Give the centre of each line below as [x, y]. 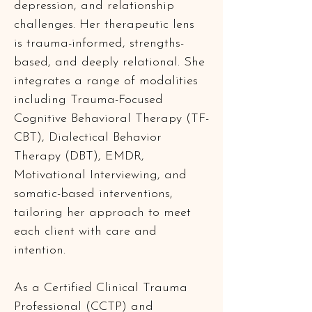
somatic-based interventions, [95, 194]
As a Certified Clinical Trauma [103, 288]
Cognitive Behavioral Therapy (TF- [111, 119]
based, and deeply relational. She [111, 62]
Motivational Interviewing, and [102, 175]
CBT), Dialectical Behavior [90, 138]
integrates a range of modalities [108, 81]
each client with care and [87, 232]
